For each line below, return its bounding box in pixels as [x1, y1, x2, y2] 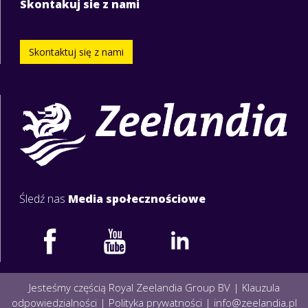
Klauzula [241, 280, 280, 294]
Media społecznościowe [68, 190, 206, 206]
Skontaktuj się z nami [29, 45, 124, 58]
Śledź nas [19, 190, 65, 206]
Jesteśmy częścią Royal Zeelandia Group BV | [28, 280, 242, 294]
